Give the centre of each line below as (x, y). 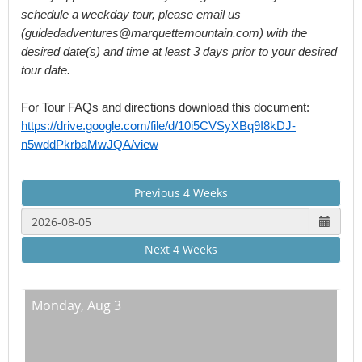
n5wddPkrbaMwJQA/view (90, 145)
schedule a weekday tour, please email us (131, 15)
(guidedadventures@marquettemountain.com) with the (164, 33)
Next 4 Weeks (181, 249)
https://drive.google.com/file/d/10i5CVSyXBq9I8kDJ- (158, 126)
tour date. (46, 70)
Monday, (59, 305)
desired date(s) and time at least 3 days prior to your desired (179, 52)
